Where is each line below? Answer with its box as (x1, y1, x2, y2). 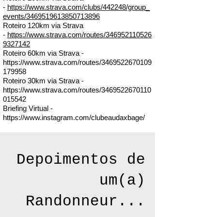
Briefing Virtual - (3, 104, 53, 112)
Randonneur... (26, 193, 145, 210)
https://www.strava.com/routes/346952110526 (7, 31, 152, 39)
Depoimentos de (16, 151, 145, 168)
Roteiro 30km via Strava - (3, 77, 84, 85)
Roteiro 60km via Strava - (3, 49, 84, 57)
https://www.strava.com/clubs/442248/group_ (7, 3, 150, 11)
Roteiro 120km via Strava (3, 21, 83, 30)
